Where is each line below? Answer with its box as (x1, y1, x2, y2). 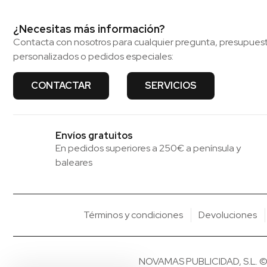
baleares (55, 156, 93, 169)
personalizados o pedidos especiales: (13, 50, 173, 63)
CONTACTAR (31, 79, 91, 92)
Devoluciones (198, 209, 257, 222)
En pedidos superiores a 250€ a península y (55, 142, 241, 155)
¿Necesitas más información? (13, 22, 165, 36)
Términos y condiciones (83, 209, 184, 222)
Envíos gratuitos (55, 129, 133, 142)
